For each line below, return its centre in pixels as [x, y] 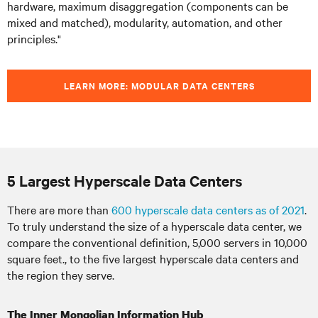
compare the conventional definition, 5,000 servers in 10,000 [157, 242]
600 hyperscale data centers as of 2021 [208, 209]
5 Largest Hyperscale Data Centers [125, 180]
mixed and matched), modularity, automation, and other [145, 22]
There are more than [59, 209]
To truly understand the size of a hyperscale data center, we [154, 226]
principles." [34, 38]
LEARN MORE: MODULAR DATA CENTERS [159, 86]
